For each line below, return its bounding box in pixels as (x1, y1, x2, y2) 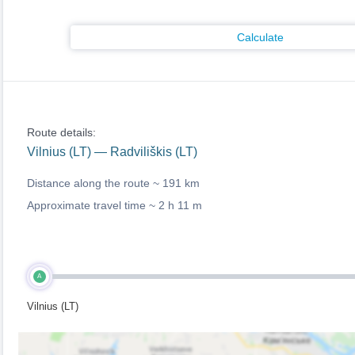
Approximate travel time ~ (26, 199, 158, 212)
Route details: (26, 126, 96, 139)
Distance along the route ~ (26, 177, 162, 189)
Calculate (237, 31, 284, 44)
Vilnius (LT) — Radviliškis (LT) (26, 145, 197, 158)
